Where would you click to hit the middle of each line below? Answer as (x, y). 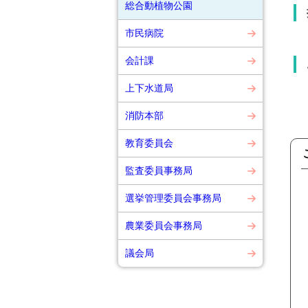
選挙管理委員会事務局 (173, 198)
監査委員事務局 (159, 170)
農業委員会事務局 (164, 225)
